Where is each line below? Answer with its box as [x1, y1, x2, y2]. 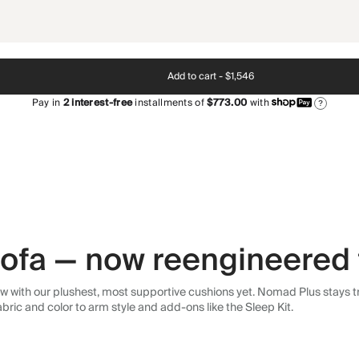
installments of [132, 95, 204, 111]
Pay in [31, 95, 63, 111]
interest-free [68, 95, 133, 111]
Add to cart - [167, 67, 223, 85]
